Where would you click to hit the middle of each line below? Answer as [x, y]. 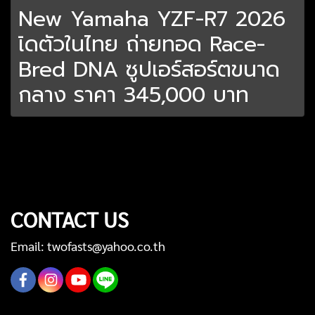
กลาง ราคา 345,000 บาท [134, 95]
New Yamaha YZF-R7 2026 [152, 19]
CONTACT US [70, 219]
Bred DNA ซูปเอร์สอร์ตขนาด [149, 70]
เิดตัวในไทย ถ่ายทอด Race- [142, 45]
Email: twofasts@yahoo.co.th [88, 246]
